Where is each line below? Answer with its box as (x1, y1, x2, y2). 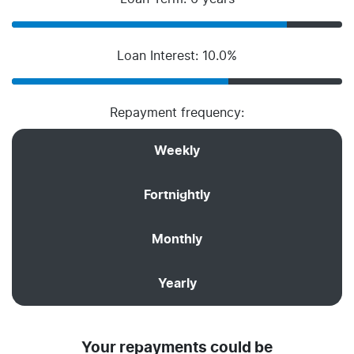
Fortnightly (144, 189, 210, 201)
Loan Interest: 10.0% (117, 50, 237, 62)
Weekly (154, 145, 200, 157)
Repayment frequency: (110, 107, 244, 119)
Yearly (157, 277, 197, 290)
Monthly (152, 233, 202, 246)
